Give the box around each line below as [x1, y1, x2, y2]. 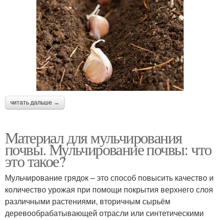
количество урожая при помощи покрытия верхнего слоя [5, 183, 213, 195]
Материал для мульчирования [5, 126, 182, 148]
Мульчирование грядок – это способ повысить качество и [5, 171, 214, 183]
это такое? [5, 150, 65, 171]
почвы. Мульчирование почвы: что [5, 138, 212, 160]
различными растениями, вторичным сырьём [5, 195, 170, 207]
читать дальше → [10, 99, 59, 106]
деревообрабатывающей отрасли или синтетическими [5, 207, 204, 219]
